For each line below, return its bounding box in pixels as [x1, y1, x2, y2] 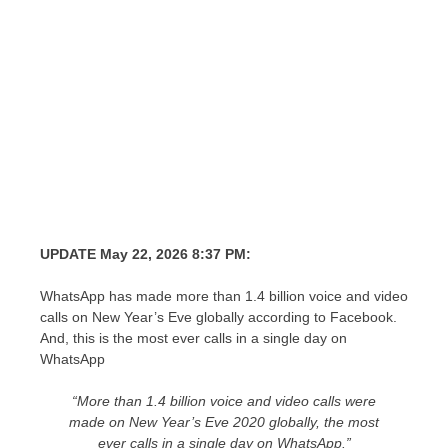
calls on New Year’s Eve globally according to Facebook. [40, 309, 397, 325]
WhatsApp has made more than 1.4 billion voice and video [40, 288, 408, 304]
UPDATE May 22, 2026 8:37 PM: [40, 246, 251, 262]
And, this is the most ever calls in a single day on [40, 330, 347, 346]
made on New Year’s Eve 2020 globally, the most [69, 414, 379, 430]
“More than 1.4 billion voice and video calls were [72, 393, 376, 409]
